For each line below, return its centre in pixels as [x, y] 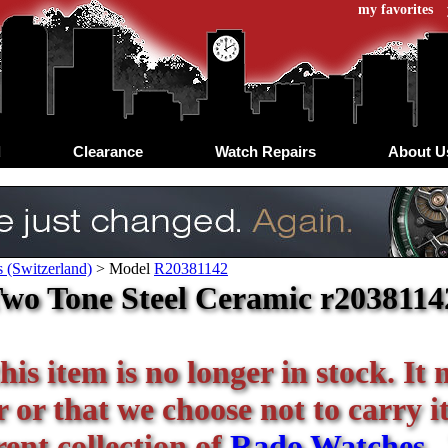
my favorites [395, 9]
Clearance [107, 151]
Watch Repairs [265, 151]
